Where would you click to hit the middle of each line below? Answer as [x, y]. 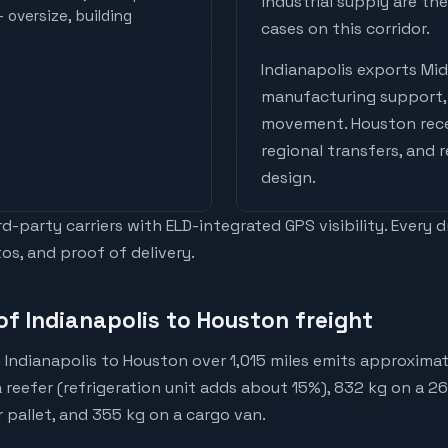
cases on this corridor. [345, 28]
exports [387, 70]
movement [302, 124]
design [286, 178]
